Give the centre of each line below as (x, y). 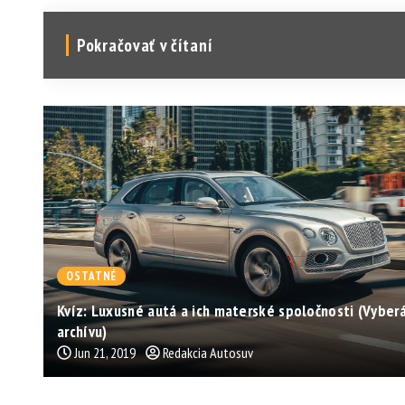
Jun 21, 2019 (105, 352)
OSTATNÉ (92, 276)
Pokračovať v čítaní (145, 45)
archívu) (82, 331)
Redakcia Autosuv (208, 352)
